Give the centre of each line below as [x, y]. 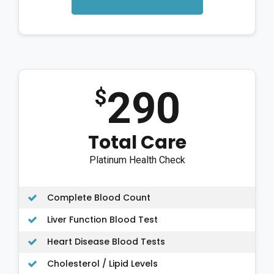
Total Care [137, 143]
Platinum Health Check [137, 160]
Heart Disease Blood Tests [106, 242]
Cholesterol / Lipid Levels [102, 264]
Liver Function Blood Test [102, 219]
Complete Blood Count [99, 197]
